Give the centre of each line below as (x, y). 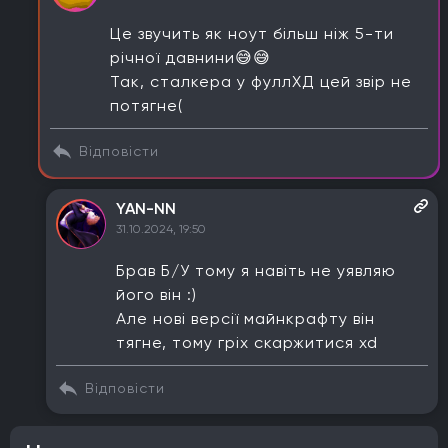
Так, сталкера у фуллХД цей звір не (261, 81)
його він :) (156, 294)
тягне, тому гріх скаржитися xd (247, 342)
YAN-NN (146, 208)
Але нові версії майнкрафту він (245, 318)
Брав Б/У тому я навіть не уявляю (256, 270)
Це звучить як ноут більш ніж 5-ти (252, 33)
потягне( (146, 105)
